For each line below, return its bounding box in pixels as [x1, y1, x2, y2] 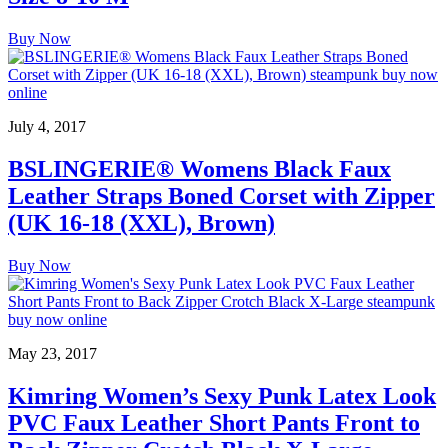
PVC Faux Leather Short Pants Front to [8, 409, 420, 436]
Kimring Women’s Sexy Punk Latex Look [8, 382, 436, 409]
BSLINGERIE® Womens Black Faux [8, 156, 391, 183]
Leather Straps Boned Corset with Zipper [8, 183, 435, 210]
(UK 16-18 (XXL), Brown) [8, 210, 275, 237]
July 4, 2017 [8, 118, 86, 136]
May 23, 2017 [8, 344, 97, 362]
